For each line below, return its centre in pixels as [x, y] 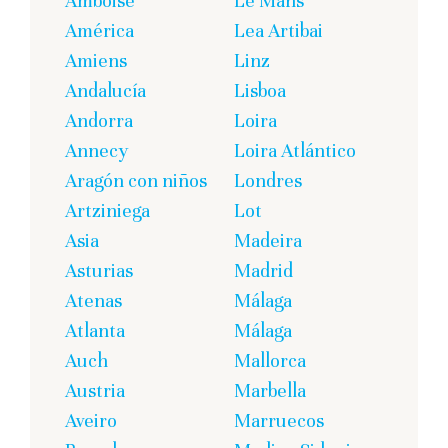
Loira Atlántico [295, 150]
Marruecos [279, 420]
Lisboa [260, 90]
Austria [95, 390]
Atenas [93, 300]
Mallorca [270, 360]
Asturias [99, 270]
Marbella [270, 390]
